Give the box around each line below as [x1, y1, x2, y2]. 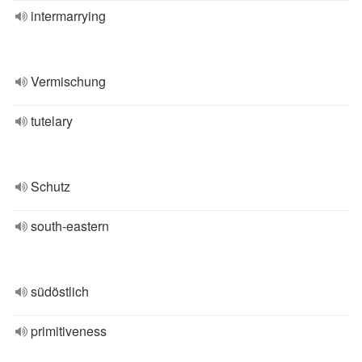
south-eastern [31, 217, 109, 235]
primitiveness [31, 322, 107, 340]
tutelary [31, 112, 73, 130]
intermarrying [31, 6, 106, 25]
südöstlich [31, 282, 89, 301]
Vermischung [31, 72, 106, 90]
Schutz [31, 177, 70, 196]
